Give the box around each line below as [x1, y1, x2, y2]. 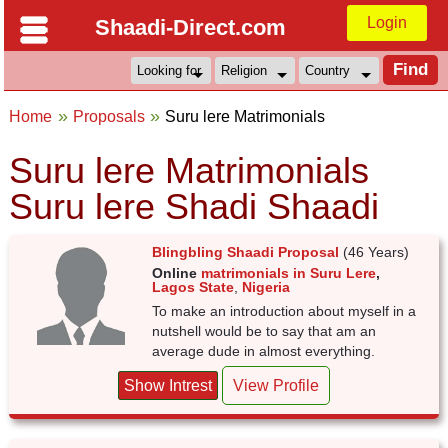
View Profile [233, 377, 319, 394]
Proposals [72, 108, 145, 125]
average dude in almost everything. [152, 343, 376, 359]
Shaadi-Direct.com [94, 15, 286, 40]
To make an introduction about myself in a [152, 303, 417, 319]
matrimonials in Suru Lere [201, 265, 377, 281]
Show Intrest [124, 377, 212, 394]
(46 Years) [343, 244, 410, 260]
